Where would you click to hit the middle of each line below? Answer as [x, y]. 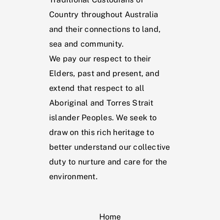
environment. [73, 177]
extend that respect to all [97, 88]
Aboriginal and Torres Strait [101, 103]
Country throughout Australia [104, 15]
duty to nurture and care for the [108, 162]
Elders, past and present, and [104, 74]
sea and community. [87, 44]
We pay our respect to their [100, 59]
